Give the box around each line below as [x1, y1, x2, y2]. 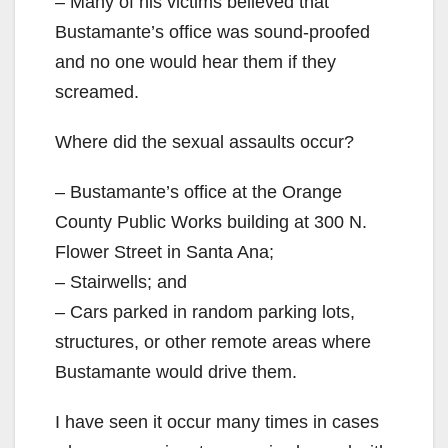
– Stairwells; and [55, 271, 187, 292]
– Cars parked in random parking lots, [55, 301, 355, 322]
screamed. [55, 81, 139, 102]
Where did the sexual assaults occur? [55, 131, 354, 152]
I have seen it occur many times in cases [55, 411, 379, 432]
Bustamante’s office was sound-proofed [55, 21, 370, 42]
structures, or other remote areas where [55, 331, 371, 352]
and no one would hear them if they [55, 51, 336, 72]
